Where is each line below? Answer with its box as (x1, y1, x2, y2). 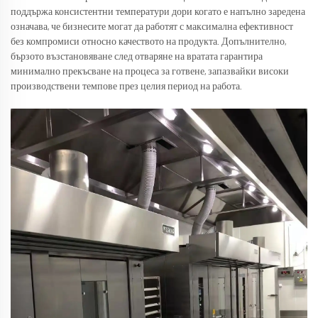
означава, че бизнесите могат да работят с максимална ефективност (11, 22, 293, 33)
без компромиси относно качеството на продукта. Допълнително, (11, 37, 286, 48)
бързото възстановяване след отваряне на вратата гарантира (11, 52, 263, 62)
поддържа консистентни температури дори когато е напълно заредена (11, 7, 305, 18)
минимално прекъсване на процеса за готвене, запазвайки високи (11, 67, 289, 77)
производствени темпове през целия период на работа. (11, 82, 242, 92)
